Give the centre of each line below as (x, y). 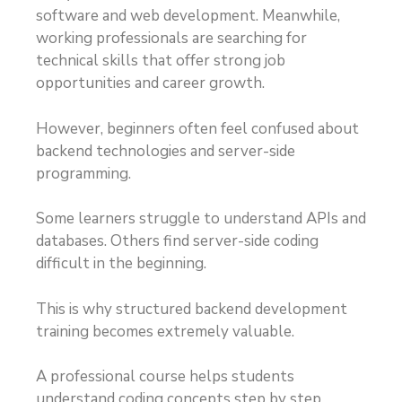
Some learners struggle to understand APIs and (201, 219)
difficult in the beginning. (121, 264)
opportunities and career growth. (150, 83)
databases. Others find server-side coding (177, 241)
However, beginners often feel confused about (197, 128)
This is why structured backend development (192, 309)
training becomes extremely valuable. (165, 331)
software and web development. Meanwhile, (188, 16)
